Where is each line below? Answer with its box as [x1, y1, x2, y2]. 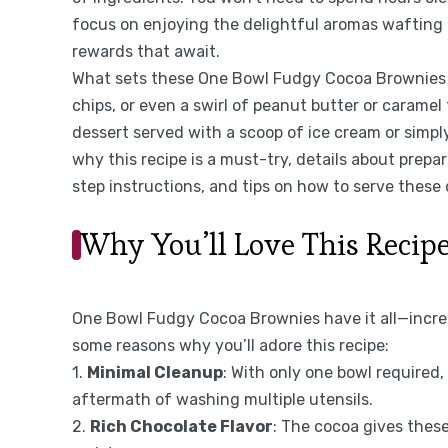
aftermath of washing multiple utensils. [72, 389, 373, 409]
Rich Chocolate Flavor [90, 416, 273, 436]
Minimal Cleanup [87, 362, 223, 382]
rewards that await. [72, 41, 220, 61]
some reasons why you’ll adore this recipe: [72, 335, 389, 355]
